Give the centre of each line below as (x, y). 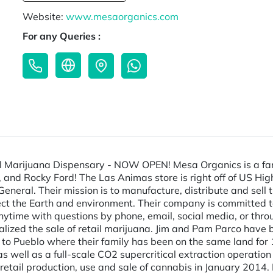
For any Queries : (62, 36)
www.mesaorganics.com (122, 17)
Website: (44, 17)
